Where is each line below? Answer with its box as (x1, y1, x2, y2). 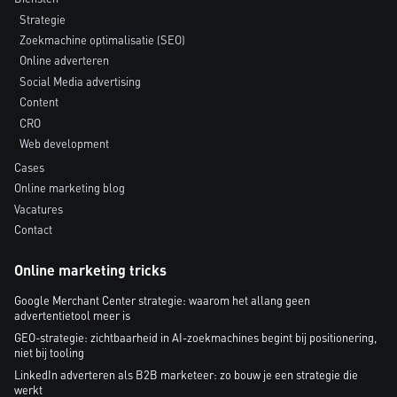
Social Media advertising (19, 74, 142, 89)
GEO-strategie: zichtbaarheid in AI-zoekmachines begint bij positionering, (14, 331, 377, 346)
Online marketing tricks (14, 261, 167, 280)
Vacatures (14, 201, 63, 216)
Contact (14, 222, 52, 237)
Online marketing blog (14, 181, 125, 196)
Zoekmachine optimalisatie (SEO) (19, 33, 186, 48)
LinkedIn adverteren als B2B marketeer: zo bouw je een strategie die (14, 368, 358, 383)
